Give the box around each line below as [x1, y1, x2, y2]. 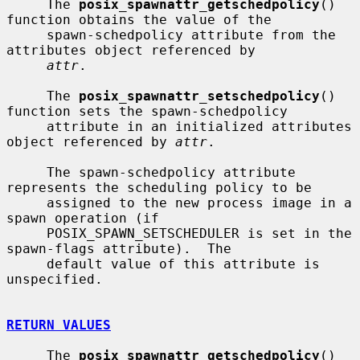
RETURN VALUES [6, 317, 111, 333]
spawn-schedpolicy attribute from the [6, 27, 47, 43]
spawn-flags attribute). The [6, 240, 231, 256]
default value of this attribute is [6, 256, 47, 272]
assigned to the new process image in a [6, 194, 47, 211]
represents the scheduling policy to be [6, 179, 312, 195]
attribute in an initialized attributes [6, 118, 47, 134]
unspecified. [6, 271, 103, 287]
